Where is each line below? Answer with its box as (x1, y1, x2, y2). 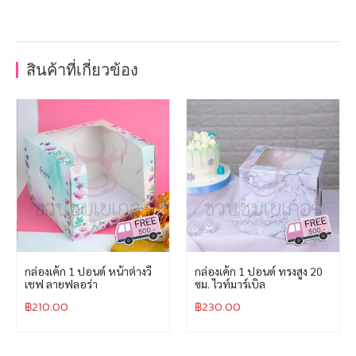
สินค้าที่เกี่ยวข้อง (26, 58, 138, 83)
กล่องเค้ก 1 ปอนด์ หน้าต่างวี (25, 264, 152, 279)
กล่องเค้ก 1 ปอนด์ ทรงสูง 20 (195, 264, 323, 279)
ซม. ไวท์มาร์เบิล (195, 277, 265, 292)
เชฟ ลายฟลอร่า (25, 277, 98, 292)
